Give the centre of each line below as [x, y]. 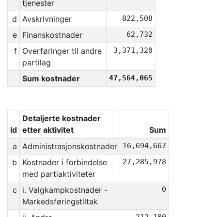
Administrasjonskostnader [70, 147]
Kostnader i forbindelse [64, 163]
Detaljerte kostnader [61, 118]
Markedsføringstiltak [60, 202]
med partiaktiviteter [59, 174]
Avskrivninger [47, 19]
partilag [36, 63]
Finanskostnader [52, 35]
